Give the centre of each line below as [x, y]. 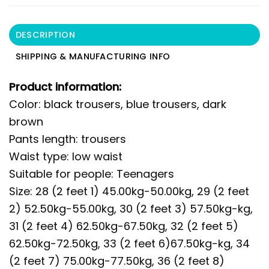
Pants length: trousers [68, 139]
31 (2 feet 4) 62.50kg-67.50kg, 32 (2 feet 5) [124, 226]
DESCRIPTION [45, 35]
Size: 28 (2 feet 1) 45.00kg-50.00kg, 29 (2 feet [129, 192]
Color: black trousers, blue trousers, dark [118, 104]
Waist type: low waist [66, 157]
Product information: [65, 87]
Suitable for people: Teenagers [92, 174]
